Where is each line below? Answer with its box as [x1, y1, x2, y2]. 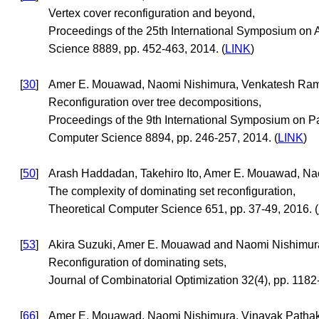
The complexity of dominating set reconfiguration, [48, 185, 296, 198]
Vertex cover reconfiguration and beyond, [48, 7, 255, 20]
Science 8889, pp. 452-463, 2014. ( [48, 43, 225, 56]
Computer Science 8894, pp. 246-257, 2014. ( [48, 132, 278, 145]
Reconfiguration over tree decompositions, [48, 96, 261, 109]
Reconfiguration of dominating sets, [48, 256, 226, 269]
